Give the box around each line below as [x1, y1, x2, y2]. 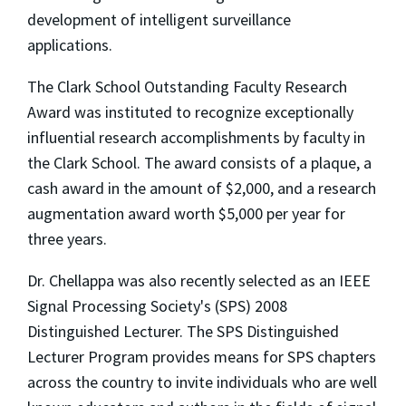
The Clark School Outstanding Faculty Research [27, 75, 347, 97]
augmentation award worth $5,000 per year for [27, 202, 345, 224]
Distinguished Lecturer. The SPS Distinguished [27, 320, 339, 342]
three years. [27, 227, 107, 249]
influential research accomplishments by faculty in [27, 126, 365, 148]
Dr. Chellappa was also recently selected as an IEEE [27, 269, 371, 291]
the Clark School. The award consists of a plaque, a [27, 151, 372, 173]
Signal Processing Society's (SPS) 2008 [27, 295, 287, 316]
